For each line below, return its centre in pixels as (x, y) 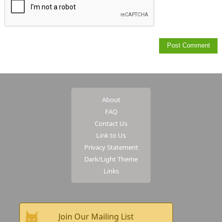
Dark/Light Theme (111, 159)
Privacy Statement (111, 147)
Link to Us (111, 135)
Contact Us (111, 123)
